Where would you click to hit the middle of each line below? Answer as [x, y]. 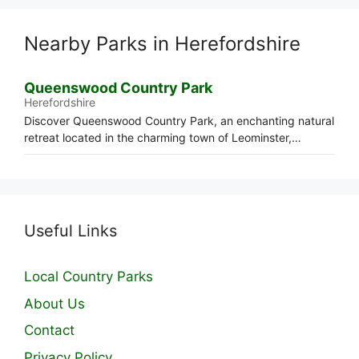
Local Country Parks [89, 276]
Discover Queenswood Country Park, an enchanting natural [179, 121]
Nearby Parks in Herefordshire [162, 44]
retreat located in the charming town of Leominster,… [163, 137]
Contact [49, 330]
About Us [54, 303]
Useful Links [71, 231]
